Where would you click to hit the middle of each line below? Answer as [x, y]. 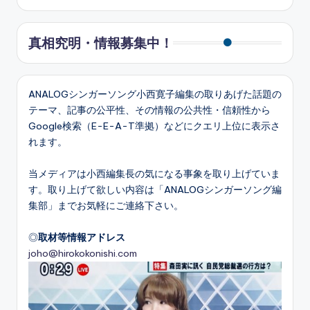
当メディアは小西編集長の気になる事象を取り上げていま [154, 173]
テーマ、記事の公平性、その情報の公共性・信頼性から [149, 110]
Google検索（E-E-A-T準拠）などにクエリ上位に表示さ [154, 126]
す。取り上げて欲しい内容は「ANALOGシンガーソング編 [155, 189]
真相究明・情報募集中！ [101, 43]
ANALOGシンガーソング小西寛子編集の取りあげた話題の [155, 94]
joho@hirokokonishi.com [83, 253]
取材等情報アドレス [82, 237]
